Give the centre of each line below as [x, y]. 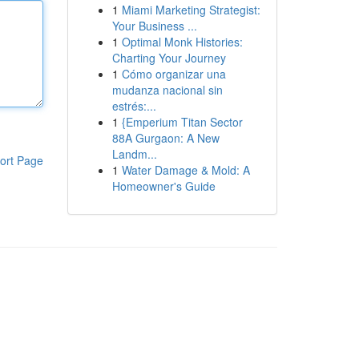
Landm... [134, 154]
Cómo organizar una [173, 74]
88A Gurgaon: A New [165, 138]
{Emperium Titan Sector [182, 122]
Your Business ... [154, 26]
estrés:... [134, 106]
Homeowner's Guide [163, 186]
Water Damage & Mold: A [186, 170]
